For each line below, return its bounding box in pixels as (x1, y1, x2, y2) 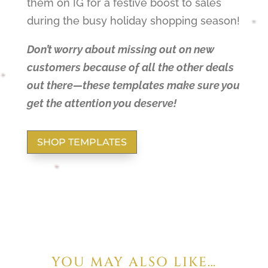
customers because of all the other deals (26, 61, 234, 74)
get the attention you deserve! (26, 97, 176, 110)
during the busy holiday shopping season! (26, 14, 240, 28)
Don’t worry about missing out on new (26, 43, 214, 56)
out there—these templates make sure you (26, 79, 240, 92)
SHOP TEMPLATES (36, 136, 127, 148)
